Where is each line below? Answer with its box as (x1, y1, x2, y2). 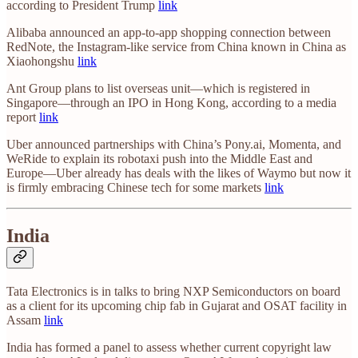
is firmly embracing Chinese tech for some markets (6, 181, 265, 195)
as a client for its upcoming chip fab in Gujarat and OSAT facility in (6, 299, 347, 312)
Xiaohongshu (6, 54, 78, 69)
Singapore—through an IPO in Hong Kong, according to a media (6, 96, 336, 110)
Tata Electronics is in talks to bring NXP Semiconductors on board (6, 284, 340, 298)
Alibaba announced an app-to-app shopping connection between (6, 26, 331, 40)
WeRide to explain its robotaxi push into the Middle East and (6, 152, 312, 166)
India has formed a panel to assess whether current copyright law (6, 340, 332, 354)
